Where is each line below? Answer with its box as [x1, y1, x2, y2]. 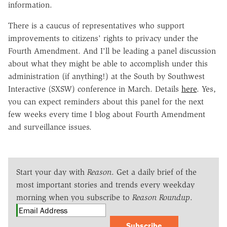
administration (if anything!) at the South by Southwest [8, 71, 205, 81]
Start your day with [16, 167, 87, 177]
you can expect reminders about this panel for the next [8, 96, 204, 106]
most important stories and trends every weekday [16, 179, 195, 190]
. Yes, [197, 84, 216, 94]
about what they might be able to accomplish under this [8, 58, 208, 68]
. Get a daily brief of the [111, 167, 197, 177]
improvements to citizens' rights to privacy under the [8, 33, 198, 43]
